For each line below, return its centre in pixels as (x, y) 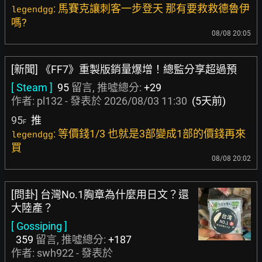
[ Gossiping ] (39, 226)
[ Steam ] (32, 87)
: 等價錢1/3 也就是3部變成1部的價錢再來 (149, 134)
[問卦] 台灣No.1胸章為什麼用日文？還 (100, 194)
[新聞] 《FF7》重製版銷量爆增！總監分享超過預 (124, 69)
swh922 (55, 253)
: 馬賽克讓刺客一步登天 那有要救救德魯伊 (151, 8)
